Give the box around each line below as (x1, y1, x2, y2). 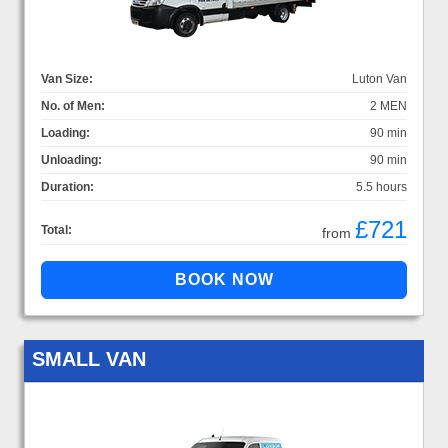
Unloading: (41, 152, 102, 167)
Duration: (41, 179, 94, 194)
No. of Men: (41, 98, 105, 113)
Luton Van (352, 71, 407, 86)
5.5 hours (356, 179, 407, 194)
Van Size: (41, 71, 93, 86)
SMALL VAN (32, 347, 146, 370)
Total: (41, 222, 72, 237)
